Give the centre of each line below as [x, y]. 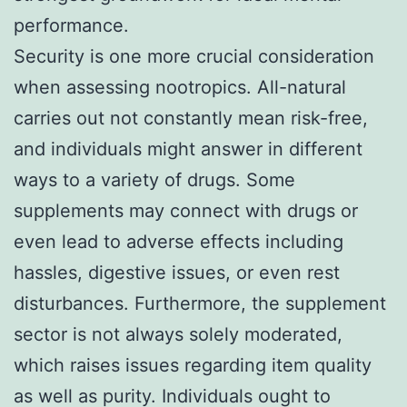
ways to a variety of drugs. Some [154, 179]
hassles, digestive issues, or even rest [177, 272]
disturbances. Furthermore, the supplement [200, 303]
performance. [71, 25]
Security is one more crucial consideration [194, 56]
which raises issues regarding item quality [193, 365]
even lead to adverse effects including [179, 241]
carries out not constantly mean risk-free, [191, 118]
